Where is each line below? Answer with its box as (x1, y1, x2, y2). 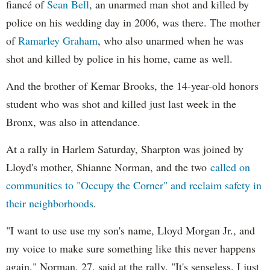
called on (210, 159, 250, 174)
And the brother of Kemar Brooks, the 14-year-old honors (6, 78, 259, 93)
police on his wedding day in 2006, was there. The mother (6, 14, 260, 30)
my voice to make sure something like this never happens (6, 240, 256, 256)
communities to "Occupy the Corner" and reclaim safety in (6, 177, 262, 192)
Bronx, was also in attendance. (6, 114, 140, 129)
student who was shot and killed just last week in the (6, 96, 236, 111)
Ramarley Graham (18, 33, 98, 48)
